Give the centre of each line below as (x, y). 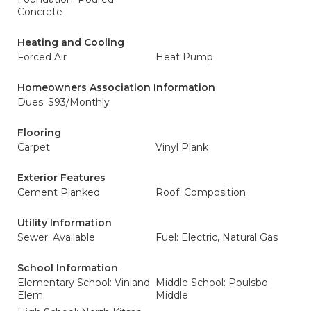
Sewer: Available (56, 237)
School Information (68, 268)
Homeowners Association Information (116, 87)
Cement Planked (59, 192)
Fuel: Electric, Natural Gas (217, 237)
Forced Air (42, 57)
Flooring (39, 133)
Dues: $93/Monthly (64, 102)
